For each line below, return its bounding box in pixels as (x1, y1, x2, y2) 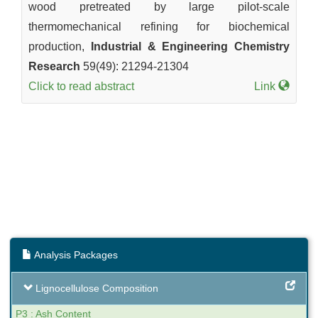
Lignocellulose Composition (33, 283, 158, 294)
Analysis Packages (32, 249, 118, 261)
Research (28, 60, 80, 72)
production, (28, 40, 91, 53)
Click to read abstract (28, 80, 134, 92)
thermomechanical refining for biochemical (28, 21, 290, 33)
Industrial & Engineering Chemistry (90, 40, 290, 53)
